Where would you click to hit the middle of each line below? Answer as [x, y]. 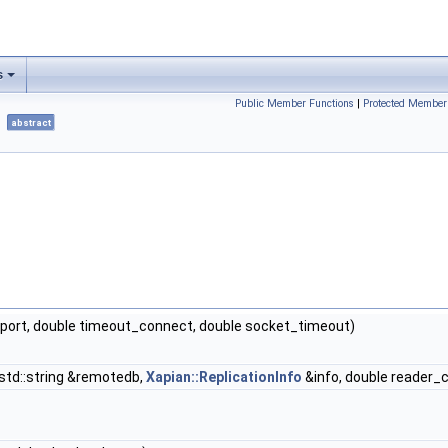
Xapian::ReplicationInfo [224, 377]
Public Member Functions [294, 103]
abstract [31, 123]
